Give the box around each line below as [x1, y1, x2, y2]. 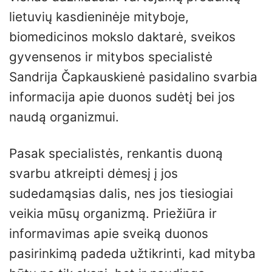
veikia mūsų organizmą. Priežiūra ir [9, 206, 217, 222]
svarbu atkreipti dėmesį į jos [9, 166, 178, 182]
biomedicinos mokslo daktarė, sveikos [9, 29, 236, 45]
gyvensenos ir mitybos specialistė [9, 49, 212, 65]
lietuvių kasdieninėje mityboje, [9, 9, 189, 25]
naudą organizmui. [9, 109, 119, 125]
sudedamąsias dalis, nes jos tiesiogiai [9, 186, 233, 202]
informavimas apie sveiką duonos [9, 226, 208, 242]
